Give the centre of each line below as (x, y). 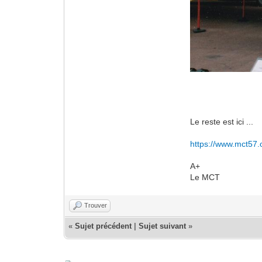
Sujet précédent (104, 226)
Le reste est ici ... (222, 121)
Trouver (96, 205)
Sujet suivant (163, 226)
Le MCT (205, 177)
